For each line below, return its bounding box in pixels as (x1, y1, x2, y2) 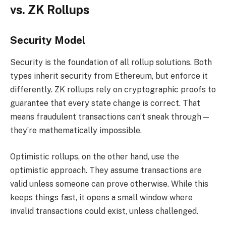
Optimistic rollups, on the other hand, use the (10, 151, 179, 161)
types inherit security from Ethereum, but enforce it (10, 71, 208, 81)
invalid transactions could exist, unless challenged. (10, 206, 198, 216)
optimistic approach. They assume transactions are (10, 165, 202, 175)
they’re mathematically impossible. (10, 126, 142, 136)
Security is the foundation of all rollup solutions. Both (10, 58, 212, 68)
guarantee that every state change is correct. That (10, 98, 200, 108)
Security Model (10, 34, 85, 46)
